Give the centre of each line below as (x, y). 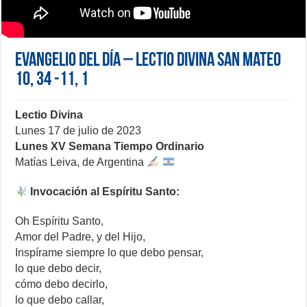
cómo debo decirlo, (62, 284)
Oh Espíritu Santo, (60, 221)
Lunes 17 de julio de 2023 (78, 131)
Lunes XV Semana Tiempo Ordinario (110, 147)
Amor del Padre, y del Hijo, (81, 237)
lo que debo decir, (59, 269)
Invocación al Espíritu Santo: (104, 192)
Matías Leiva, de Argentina (81, 162)
